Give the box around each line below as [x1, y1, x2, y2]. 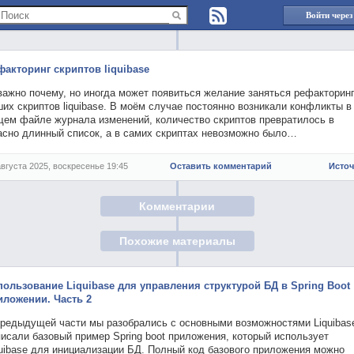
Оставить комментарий [170, 161, 272, 171]
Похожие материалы [119, 235, 235, 248]
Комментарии [139, 199, 215, 213]
